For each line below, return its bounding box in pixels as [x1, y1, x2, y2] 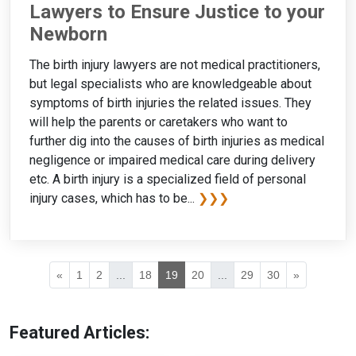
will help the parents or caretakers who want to [29, 114, 288, 130]
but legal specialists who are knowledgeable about [29, 75, 311, 91]
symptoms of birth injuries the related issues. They [29, 95, 311, 110]
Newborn [29, 23, 107, 46]
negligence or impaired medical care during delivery [29, 152, 315, 168]
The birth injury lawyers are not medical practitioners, [29, 56, 320, 72]
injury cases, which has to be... [29, 190, 198, 206]
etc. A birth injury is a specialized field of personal [29, 171, 306, 187]
